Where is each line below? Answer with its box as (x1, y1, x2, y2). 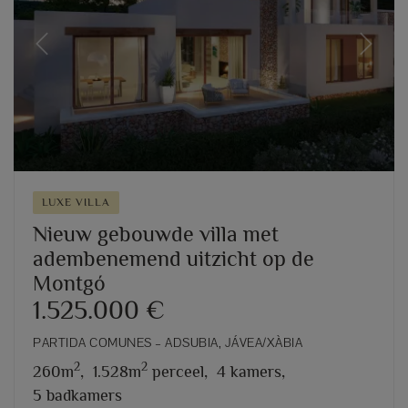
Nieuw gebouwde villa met (33, 220, 279, 246)
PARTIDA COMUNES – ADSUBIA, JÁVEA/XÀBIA (33, 333, 302, 351)
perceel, (148, 362, 208, 381)
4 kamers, (217, 362, 285, 381)
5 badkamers (33, 385, 122, 404)
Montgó (33, 270, 106, 295)
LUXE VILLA (42, 195, 110, 209)
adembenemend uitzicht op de (33, 245, 314, 270)
